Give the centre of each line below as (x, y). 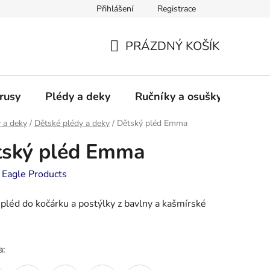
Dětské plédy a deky (72, 124)
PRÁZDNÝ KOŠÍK (173, 46)
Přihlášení (115, 9)
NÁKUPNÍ (137, 60)
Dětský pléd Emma (152, 124)
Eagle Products (34, 174)
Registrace (177, 9)
